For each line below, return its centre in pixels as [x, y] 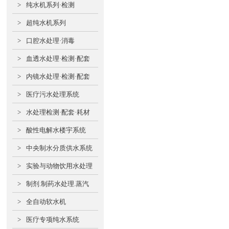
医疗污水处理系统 [52, 94]
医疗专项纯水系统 [52, 220]
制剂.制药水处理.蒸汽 [57, 184]
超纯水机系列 [46, 23]
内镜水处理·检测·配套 [58, 76]
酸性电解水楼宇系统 [56, 130]
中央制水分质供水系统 [59, 148]
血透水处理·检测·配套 [58, 59]
